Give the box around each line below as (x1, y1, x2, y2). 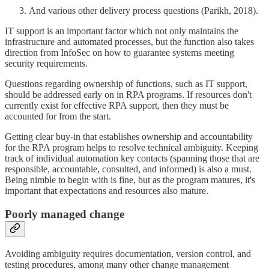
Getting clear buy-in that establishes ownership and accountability (5, 131, 253, 142)
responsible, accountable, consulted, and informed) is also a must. (5, 164, 252, 175)
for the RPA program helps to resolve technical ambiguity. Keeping (5, 142, 258, 153)
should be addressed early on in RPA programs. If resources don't (5, 89, 252, 100)
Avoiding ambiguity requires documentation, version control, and (5, 248, 251, 259)
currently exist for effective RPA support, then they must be (5, 100, 229, 111)
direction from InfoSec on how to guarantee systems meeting (5, 47, 234, 58)
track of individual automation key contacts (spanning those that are (5, 153, 259, 164)
